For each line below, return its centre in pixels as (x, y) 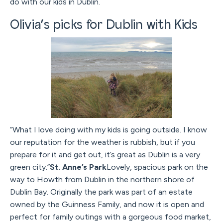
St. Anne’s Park (78, 167)
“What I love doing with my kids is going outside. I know (109, 129)
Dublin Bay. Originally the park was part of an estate (101, 192)
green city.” (30, 167)
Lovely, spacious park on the (157, 167)
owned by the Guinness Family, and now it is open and (107, 204)
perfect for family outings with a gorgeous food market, (111, 217)
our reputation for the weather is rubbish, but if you (103, 142)
